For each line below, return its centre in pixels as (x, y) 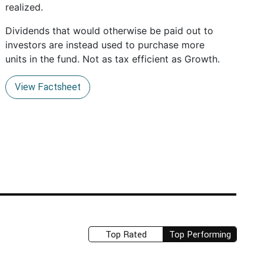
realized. (24, 7)
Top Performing (200, 234)
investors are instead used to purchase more (105, 45)
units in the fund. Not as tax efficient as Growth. (113, 59)
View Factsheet (48, 87)
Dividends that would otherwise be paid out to (110, 31)
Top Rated (126, 234)
